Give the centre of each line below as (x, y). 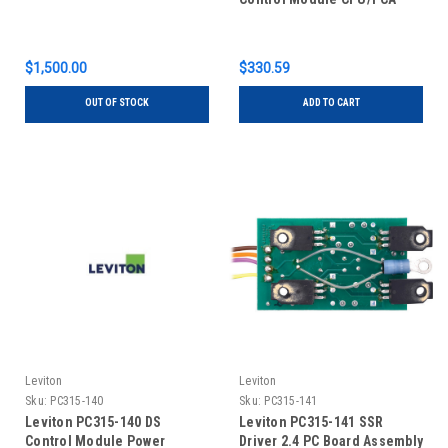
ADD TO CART (331, 103)
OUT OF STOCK (117, 103)
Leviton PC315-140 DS (93, 422)
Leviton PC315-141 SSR (311, 422)
